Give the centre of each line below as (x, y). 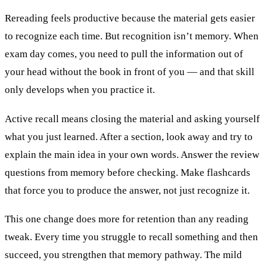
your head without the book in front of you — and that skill (130, 72)
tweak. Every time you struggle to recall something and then (131, 237)
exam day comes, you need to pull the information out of (124, 54)
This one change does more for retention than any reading (127, 219)
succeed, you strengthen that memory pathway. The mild (123, 255)
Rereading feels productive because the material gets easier (130, 18)
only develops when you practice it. (80, 90)
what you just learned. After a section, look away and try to (129, 136)
